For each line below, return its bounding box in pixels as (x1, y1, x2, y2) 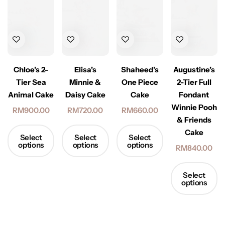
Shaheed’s (121, 65, 159, 75)
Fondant (179, 90, 209, 100)
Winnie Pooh (171, 102, 217, 113)
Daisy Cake (65, 90, 105, 100)
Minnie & (69, 77, 101, 87)
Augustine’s (173, 65, 215, 75)
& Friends (176, 115, 211, 125)
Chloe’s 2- (14, 65, 49, 75)
